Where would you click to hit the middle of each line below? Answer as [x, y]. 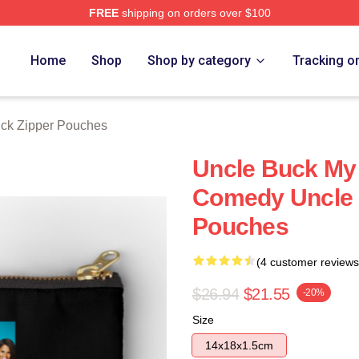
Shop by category [200, 61]
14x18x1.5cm [239, 345]
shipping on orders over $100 [194, 13]
